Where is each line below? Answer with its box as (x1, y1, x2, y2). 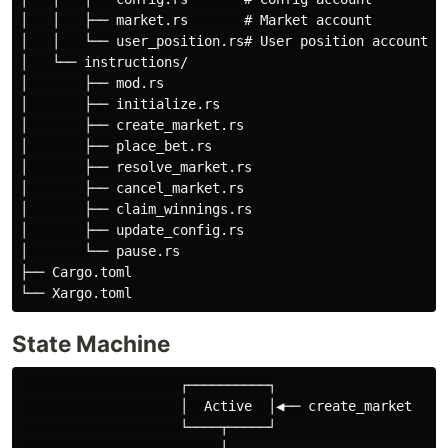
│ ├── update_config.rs (20, 222, 244, 239)
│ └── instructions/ (20, 54, 188, 71)
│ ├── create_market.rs (20, 117, 244, 134)
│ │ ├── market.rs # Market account (20, 12, 372, 29)
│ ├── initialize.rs (20, 96, 220, 113)
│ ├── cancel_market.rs (20, 180, 244, 197)
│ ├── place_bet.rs (20, 138, 212, 155)
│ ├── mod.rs (20, 75, 164, 92)
